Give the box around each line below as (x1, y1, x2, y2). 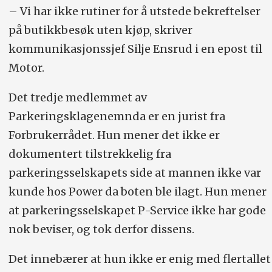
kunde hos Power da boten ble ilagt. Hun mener (8, 185, 267, 199)
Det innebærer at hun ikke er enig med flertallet (8, 252, 271, 267)
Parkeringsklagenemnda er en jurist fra (8, 109, 225, 124)
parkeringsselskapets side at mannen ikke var (8, 166, 261, 180)
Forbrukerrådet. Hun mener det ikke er (8, 128, 220, 143)
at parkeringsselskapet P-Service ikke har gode (8, 203, 266, 218)
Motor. (8, 61, 44, 75)
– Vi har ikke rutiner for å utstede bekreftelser (8, 4, 260, 19)
